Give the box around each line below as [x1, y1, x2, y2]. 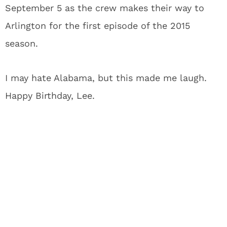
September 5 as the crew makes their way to [5, 3, 204, 13]
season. [5, 38, 38, 49]
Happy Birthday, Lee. [5, 90, 95, 101]
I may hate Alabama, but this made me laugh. [5, 72, 207, 83]
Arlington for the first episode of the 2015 [5, 20, 190, 31]
